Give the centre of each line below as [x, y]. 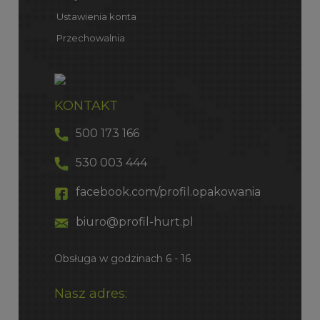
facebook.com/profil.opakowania [168, 192]
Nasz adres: [90, 294]
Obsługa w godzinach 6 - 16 [122, 259]
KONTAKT [86, 105]
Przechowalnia [89, 37]
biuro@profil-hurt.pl [134, 221]
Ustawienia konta [95, 16]
